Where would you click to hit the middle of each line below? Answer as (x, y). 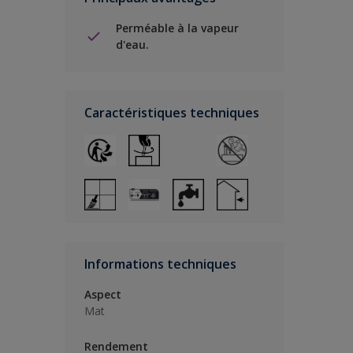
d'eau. (132, 45)
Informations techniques (160, 264)
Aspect (103, 294)
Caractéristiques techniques (172, 113)
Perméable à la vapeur (177, 28)
